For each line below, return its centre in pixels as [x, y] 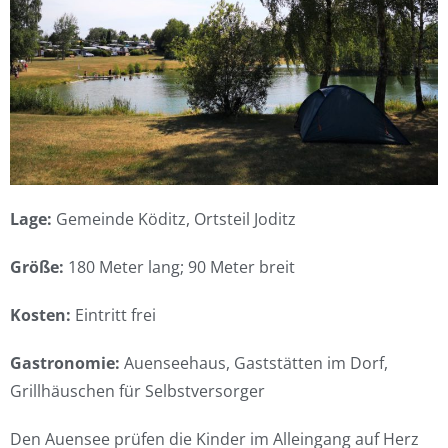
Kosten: [42, 315]
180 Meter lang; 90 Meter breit [181, 267]
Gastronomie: [67, 363]
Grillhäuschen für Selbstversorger [137, 391]
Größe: [39, 267]
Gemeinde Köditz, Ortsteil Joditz [176, 219]
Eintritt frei [115, 315]
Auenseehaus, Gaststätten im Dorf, [256, 363]
